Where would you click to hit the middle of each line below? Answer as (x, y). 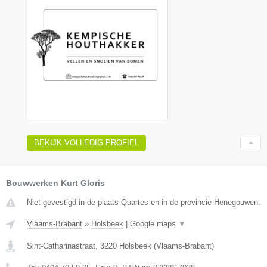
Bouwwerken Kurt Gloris (55, 183)
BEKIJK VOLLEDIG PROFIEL (86, 143)
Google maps (154, 224)
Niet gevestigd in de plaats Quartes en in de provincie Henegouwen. (144, 203)
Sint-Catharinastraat (61, 246)
